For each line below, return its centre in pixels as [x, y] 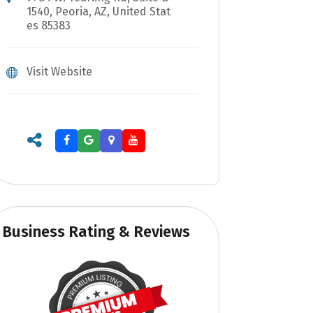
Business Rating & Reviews [96, 232]
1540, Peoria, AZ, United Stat [98, 12]
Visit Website [59, 72]
